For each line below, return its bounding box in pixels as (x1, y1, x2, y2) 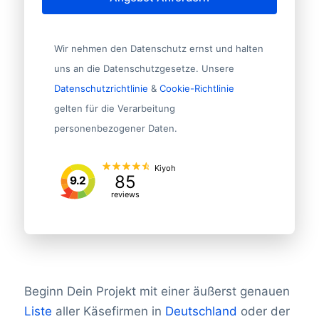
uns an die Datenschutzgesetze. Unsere (53, 62, 234, 74)
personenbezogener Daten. (53, 122, 177, 134)
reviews (111, 189, 140, 199)
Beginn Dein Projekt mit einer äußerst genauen (23, 283, 290, 298)
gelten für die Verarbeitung (53, 102, 175, 114)
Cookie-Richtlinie (159, 82, 234, 94)
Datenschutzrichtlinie (53, 82, 148, 94)
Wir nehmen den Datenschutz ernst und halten (53, 42, 263, 54)
